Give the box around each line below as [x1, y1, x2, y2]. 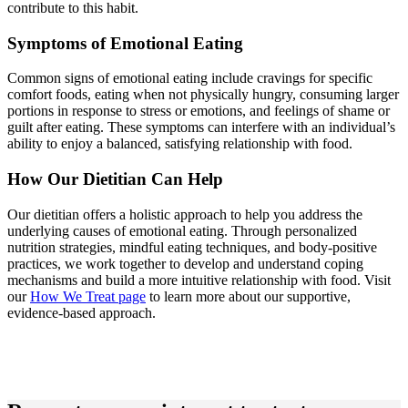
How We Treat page [30, 288, 146, 304]
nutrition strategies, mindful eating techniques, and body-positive [7, 239, 377, 255]
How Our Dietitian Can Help [7, 169, 223, 189]
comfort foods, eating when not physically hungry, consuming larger [7, 87, 399, 103]
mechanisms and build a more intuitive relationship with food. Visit [7, 271, 391, 288]
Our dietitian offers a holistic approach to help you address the [7, 206, 362, 222]
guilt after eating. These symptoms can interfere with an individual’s [7, 119, 395, 136]
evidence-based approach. [7, 304, 156, 321]
